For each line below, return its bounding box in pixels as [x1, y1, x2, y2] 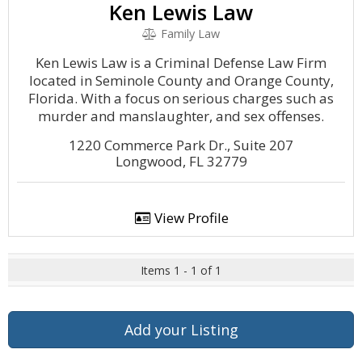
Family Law [157, 26, 220, 41]
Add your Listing [124, 320, 238, 339]
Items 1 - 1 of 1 [141, 263, 221, 278]
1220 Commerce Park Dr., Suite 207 [69, 136, 293, 154]
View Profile [150, 208, 229, 227]
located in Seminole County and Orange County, [28, 71, 334, 90]
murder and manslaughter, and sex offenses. [38, 107, 324, 125]
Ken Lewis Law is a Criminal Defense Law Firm [36, 53, 326, 72]
